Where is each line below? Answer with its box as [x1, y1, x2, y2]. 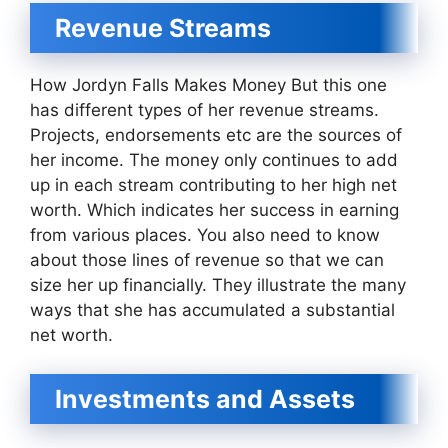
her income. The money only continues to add [30, 150, 398, 170]
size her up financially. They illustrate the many [30, 275, 406, 295]
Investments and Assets [55, 383, 355, 414]
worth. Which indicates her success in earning [30, 200, 399, 220]
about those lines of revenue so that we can [30, 250, 384, 270]
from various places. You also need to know [30, 225, 380, 245]
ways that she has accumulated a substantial [30, 300, 395, 320]
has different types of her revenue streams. [30, 100, 379, 120]
